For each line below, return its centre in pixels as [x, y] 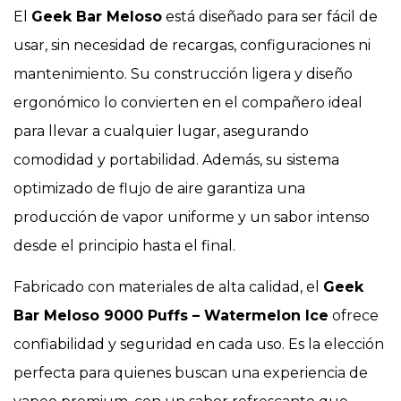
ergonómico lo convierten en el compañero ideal [188, 102]
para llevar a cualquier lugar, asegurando [161, 131]
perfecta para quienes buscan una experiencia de [191, 372]
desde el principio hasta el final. [124, 245]
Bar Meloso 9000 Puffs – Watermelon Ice [171, 315]
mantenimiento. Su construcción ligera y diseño [183, 73]
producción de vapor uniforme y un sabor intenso [192, 217]
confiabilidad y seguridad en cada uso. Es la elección [199, 344]
